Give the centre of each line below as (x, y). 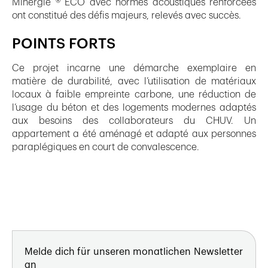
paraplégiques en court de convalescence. (106, 147)
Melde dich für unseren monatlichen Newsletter (134, 252)
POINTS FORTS (64, 44)
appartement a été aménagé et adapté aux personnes (134, 134)
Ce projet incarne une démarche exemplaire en (134, 68)
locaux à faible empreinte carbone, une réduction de (134, 94)
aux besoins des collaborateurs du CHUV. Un (134, 121)
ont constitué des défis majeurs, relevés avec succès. (127, 15)
